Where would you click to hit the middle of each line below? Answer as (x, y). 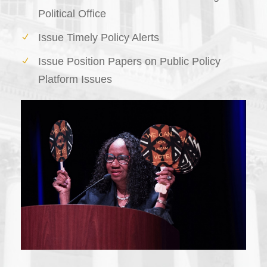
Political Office (72, 13)
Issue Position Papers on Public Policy (129, 61)
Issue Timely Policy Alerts (99, 37)
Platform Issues (75, 79)
